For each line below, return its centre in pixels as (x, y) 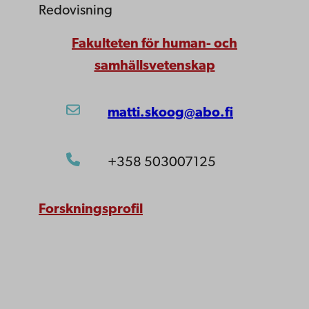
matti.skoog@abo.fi (170, 113)
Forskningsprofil (91, 210)
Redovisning (76, 11)
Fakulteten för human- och (154, 44)
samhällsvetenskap (154, 66)
